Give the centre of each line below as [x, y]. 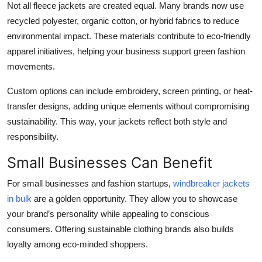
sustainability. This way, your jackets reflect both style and [117, 121]
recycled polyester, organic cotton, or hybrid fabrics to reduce [123, 20]
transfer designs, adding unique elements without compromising [128, 106]
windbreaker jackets [211, 183]
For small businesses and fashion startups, [90, 183]
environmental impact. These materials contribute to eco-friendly [129, 36]
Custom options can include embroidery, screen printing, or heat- [130, 91]
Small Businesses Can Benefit [110, 162]
